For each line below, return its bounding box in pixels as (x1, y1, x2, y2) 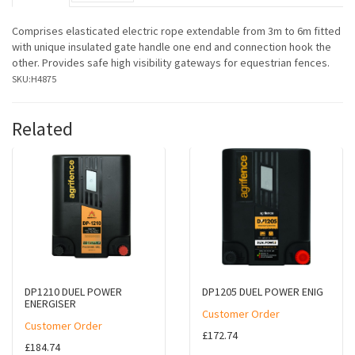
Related (12, 116, 73, 142)
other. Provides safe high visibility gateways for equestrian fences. (12, 55, 330, 71)
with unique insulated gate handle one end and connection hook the (12, 40, 331, 55)
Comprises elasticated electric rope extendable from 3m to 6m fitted (12, 24, 341, 39)
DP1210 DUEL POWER (25, 284, 122, 300)
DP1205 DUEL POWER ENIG (202, 284, 323, 300)
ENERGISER (25, 296, 76, 311)
